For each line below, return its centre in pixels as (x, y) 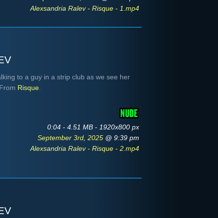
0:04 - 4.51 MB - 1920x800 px (93, 127)
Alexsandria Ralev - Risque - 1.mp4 (85, 8)
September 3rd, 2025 (71, 138)
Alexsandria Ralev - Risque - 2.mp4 (85, 148)
